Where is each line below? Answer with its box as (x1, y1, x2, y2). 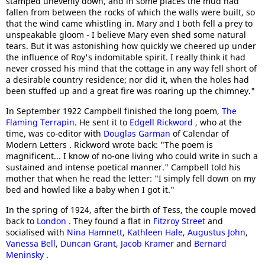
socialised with (6, 227, 67, 238)
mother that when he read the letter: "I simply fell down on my (6, 173, 256, 184)
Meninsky (6, 249, 46, 260)
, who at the (195, 117, 242, 128)
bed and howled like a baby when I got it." (6, 184, 174, 195)
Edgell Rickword (130, 117, 195, 128)
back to (6, 215, 37, 227)
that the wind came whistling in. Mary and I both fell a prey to (6, 18, 253, 29)
